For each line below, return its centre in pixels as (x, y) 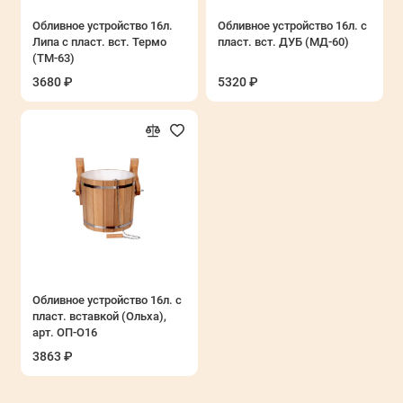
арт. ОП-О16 (65, 332)
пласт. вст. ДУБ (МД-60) (283, 41)
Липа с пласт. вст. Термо (99, 41)
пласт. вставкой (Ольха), (99, 316)
